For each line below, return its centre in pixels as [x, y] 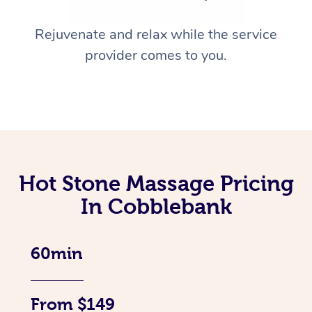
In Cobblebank [156, 206]
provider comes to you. [156, 56]
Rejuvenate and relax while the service [156, 35]
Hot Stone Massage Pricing [156, 184]
